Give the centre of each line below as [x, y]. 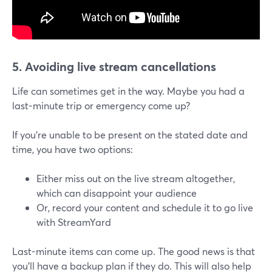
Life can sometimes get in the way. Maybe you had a [128, 91]
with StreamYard [74, 222]
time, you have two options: [73, 149]
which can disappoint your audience [117, 193]
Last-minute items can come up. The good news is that [134, 251]
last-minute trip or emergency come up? [101, 106]
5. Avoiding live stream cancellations [114, 67]
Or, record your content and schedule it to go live [145, 208]
